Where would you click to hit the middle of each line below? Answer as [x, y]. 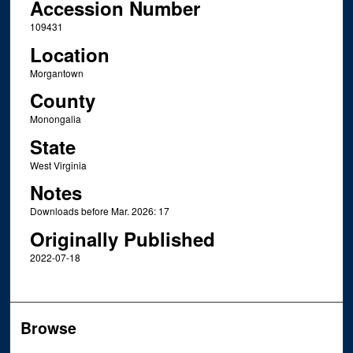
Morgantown [56, 72]
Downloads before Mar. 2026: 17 [99, 211]
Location [69, 54]
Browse [49, 327]
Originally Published [122, 238]
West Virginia [58, 165]
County [62, 100]
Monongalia [55, 119]
